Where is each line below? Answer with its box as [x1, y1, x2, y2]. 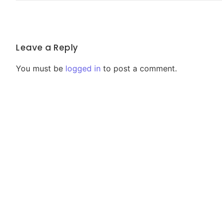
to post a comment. [101, 63, 177, 74]
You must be [16, 63, 65, 74]
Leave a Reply [16, 42, 78, 54]
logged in [65, 63, 101, 74]
